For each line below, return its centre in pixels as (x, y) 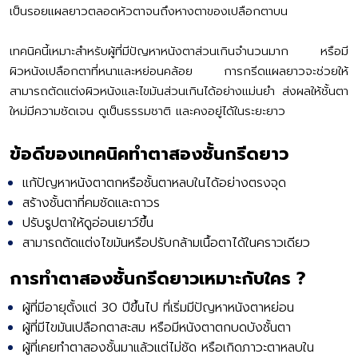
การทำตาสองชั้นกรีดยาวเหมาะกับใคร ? (157, 279)
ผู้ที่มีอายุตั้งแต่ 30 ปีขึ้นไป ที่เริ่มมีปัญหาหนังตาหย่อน (158, 308)
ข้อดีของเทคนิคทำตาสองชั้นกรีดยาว (149, 154)
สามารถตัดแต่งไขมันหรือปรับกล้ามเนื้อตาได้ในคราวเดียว (166, 243)
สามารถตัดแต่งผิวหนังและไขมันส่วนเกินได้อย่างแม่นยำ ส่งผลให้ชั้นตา (179, 91)
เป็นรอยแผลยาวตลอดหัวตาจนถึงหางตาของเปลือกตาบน (149, 12)
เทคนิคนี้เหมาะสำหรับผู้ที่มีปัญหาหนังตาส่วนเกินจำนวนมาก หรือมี (179, 52)
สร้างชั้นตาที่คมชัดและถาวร (91, 203)
